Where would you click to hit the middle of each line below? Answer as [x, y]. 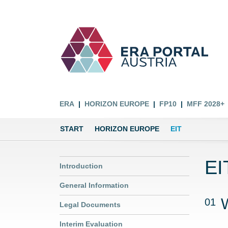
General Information [94, 185]
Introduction [81, 166]
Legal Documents [90, 205]
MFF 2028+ [206, 104]
